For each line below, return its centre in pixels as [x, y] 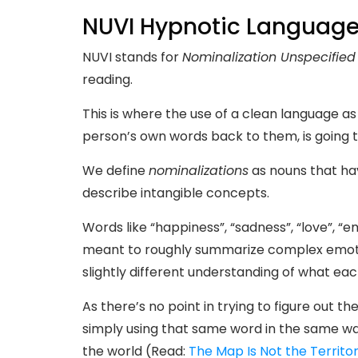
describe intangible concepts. [176, 193]
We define [115, 170]
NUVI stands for [132, 57]
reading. [109, 79]
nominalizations [199, 170]
